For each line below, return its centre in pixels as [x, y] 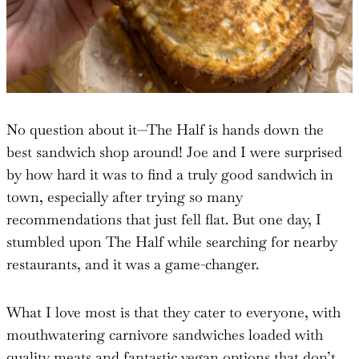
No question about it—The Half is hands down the [165, 129]
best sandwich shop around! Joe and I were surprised [174, 151]
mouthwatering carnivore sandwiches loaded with [165, 334]
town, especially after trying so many [125, 196]
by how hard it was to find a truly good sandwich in [170, 174]
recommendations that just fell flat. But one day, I [164, 219]
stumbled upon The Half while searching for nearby [172, 241]
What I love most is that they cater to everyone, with [173, 312]
